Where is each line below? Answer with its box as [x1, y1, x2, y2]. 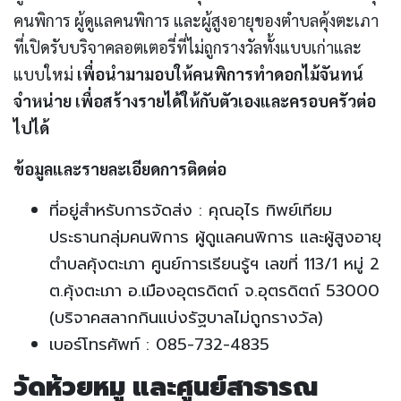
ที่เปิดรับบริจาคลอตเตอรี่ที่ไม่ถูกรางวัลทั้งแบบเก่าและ [13, 37, 362, 58]
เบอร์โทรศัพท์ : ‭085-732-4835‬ [49, 332, 269, 358]
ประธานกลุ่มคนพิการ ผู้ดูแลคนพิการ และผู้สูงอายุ [49, 225, 381, 251]
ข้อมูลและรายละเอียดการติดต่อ [13, 158, 226, 180]
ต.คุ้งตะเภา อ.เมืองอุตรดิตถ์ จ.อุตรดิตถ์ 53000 [49, 278, 380, 304]
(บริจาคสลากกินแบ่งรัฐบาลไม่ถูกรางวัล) [49, 305, 323, 331]
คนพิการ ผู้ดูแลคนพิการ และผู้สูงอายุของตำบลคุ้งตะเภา [13, 10, 379, 31]
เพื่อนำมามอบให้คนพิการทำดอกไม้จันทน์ [73, 64, 363, 85]
